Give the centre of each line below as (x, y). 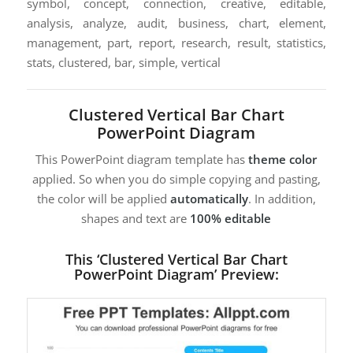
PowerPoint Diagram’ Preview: (176, 275)
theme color (283, 160)
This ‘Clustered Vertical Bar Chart (176, 260)
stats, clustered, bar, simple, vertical (123, 62)
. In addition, (282, 199)
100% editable (231, 219)
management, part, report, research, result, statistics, (176, 42)
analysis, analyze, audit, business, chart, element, (176, 22)
